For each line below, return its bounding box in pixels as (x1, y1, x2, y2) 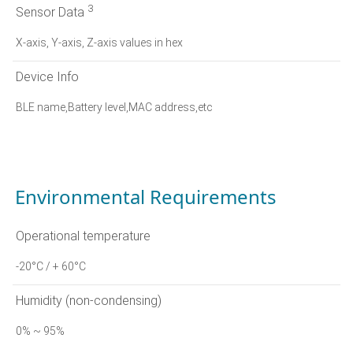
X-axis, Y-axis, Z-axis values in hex (16, 35, 183, 49)
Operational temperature (16, 228, 150, 243)
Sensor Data (16, 4, 87, 20)
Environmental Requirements (15, 183, 277, 210)
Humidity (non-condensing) (16, 292, 162, 308)
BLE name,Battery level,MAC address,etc (16, 100, 213, 113)
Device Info (16, 69, 79, 84)
